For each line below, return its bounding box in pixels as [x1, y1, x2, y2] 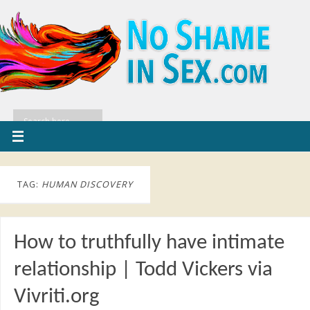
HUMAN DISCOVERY [42, 179, 133, 190]
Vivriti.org [13, 286, 100, 309]
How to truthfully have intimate [13, 232, 284, 255]
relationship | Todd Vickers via [13, 259, 273, 282]
